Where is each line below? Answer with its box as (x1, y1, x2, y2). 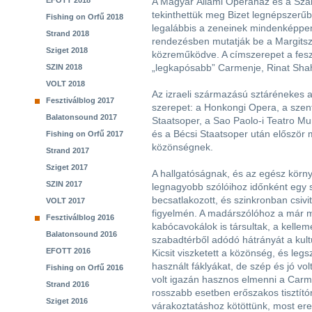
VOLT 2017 (46, 196, 85, 205)
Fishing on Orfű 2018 (46, 13, 123, 21)
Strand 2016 (46, 280, 89, 288)
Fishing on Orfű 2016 (46, 263, 123, 272)
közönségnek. (152, 141, 213, 153)
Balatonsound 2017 (46, 113, 117, 121)
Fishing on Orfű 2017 (46, 130, 123, 138)
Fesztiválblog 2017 (46, 96, 114, 104)
